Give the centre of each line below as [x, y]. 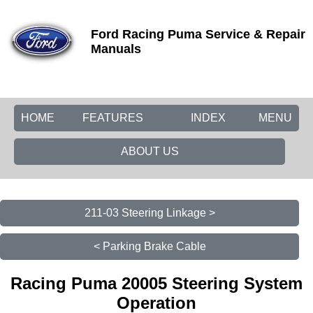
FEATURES [113, 118]
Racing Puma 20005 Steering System [156, 283]
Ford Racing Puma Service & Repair [198, 34]
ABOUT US [150, 151]
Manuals [116, 49]
